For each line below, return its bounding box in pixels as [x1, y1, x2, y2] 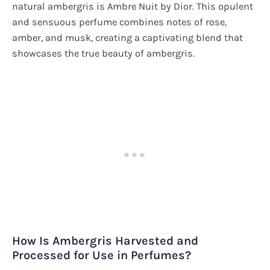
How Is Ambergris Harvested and [12, 234, 198, 248]
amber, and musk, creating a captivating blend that [12, 32, 243, 44]
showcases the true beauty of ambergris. [12, 48, 195, 60]
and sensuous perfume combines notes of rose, [12, 16, 227, 28]
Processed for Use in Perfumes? [12, 248, 191, 263]
